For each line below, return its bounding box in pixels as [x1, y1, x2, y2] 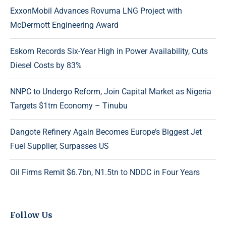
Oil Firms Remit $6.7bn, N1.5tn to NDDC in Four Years [10, 167, 200, 178]
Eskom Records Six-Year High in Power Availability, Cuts [10, 46, 208, 56]
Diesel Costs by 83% [10, 61, 82, 71]
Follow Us [10, 210, 52, 220]
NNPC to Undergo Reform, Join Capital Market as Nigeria [10, 87, 211, 97]
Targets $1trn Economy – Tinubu [10, 101, 128, 111]
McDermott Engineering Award [10, 20, 119, 30]
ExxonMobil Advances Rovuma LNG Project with [10, 6, 182, 16]
